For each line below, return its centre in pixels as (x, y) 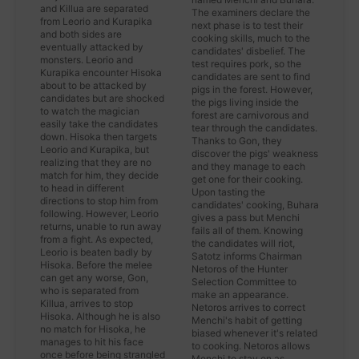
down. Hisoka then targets (99, 136)
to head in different (82, 188)
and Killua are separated (94, 8)
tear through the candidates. (254, 127)
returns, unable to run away (101, 226)
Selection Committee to (244, 281)
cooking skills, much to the (251, 38)
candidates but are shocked (102, 98)
